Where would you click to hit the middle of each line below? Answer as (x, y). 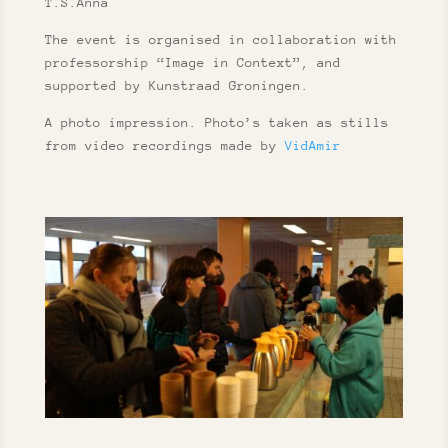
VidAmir (312, 145)
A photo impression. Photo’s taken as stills (216, 122)
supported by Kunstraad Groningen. (176, 85)
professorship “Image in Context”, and (192, 62)
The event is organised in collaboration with (220, 39)
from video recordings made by (164, 145)
